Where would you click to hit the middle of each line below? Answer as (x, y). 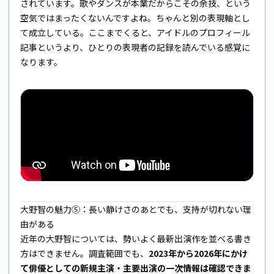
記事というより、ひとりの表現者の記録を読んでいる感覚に (135, 47)
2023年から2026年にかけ (198, 253)
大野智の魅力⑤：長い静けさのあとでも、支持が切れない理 (136, 209)
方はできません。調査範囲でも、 (84, 253)
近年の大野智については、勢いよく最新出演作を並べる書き (136, 238)
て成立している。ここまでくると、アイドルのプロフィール (135, 32)
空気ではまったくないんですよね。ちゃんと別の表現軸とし (135, 17)
